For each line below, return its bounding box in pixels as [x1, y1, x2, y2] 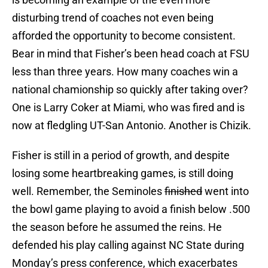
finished [165, 185, 202, 198]
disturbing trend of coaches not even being [12, 11, 214, 25]
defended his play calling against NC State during [12, 239, 244, 252]
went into [202, 185, 249, 198]
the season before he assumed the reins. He [12, 221, 222, 234]
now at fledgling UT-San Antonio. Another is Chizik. [12, 119, 251, 132]
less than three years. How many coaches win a [12, 65, 238, 78]
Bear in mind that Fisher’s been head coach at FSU [12, 47, 249, 60]
